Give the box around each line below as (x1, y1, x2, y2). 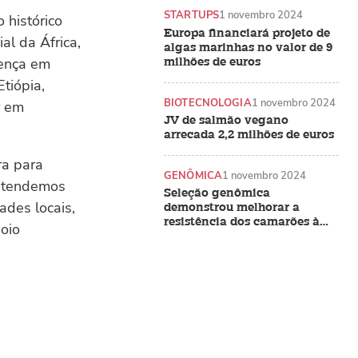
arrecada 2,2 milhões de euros (164, 127, 334, 143)
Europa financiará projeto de (164, 25, 330, 41)
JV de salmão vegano (164, 113, 288, 129)
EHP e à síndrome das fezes (164, 229, 322, 245)
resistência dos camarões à (164, 214, 320, 230)
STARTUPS (164, 8, 219, 22)
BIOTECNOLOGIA (164, 95, 252, 109)
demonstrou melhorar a (164, 200, 300, 216)
